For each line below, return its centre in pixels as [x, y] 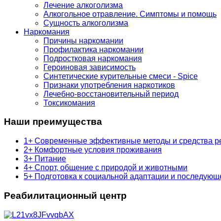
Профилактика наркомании [93, 49]
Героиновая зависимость [90, 67]
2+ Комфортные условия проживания [93, 150]
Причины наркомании [83, 40]
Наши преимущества [53, 122]
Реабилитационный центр [65, 195]
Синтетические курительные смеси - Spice [121, 76]
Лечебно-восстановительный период [111, 94]
